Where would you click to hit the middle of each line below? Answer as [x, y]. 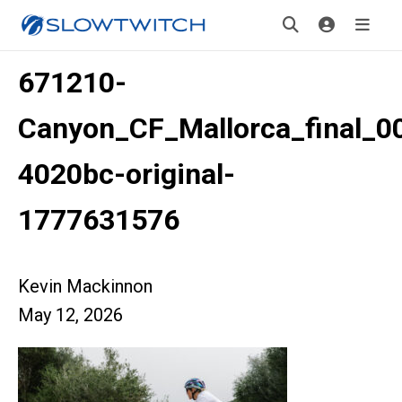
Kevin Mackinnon [85, 286]
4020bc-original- [127, 174]
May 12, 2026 [70, 315]
